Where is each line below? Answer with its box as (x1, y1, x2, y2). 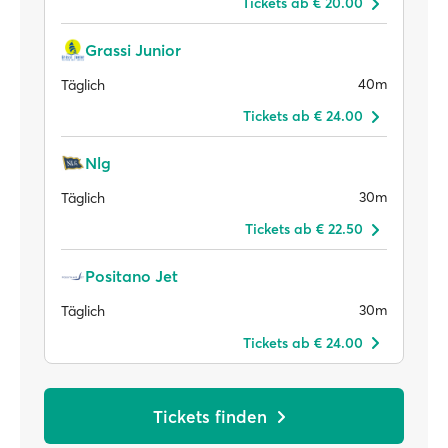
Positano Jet (85, 266, 178, 286)
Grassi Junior (85, 40, 181, 60)
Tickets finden (153, 405, 267, 427)
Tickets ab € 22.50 (245, 220, 363, 238)
